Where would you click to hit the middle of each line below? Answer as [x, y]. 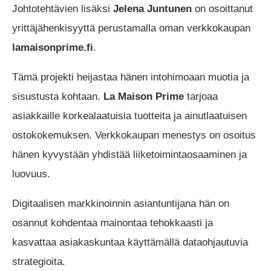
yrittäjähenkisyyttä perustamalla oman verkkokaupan [131, 28]
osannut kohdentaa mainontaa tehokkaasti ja [113, 223]
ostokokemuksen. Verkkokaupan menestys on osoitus [134, 135]
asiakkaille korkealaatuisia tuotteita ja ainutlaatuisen [129, 116]
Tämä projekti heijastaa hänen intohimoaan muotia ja [131, 77]
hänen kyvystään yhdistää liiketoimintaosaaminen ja [129, 154]
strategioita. [39, 261]
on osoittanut [222, 8]
